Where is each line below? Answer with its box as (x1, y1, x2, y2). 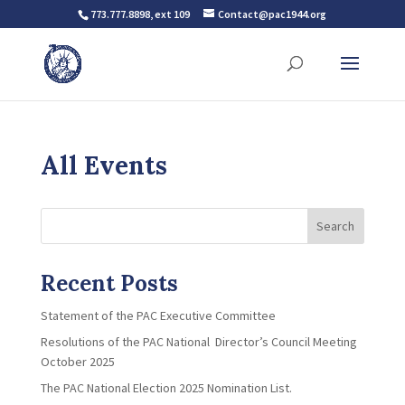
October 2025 (40, 353, 115, 370)
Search (316, 218, 355, 234)
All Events (40, 149, 167, 182)
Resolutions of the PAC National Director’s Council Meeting (40, 334, 357, 350)
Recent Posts (40, 269, 178, 297)
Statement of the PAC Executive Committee (40, 307, 276, 324)
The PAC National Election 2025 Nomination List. (40, 380, 292, 396)
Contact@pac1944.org (218, 7, 327, 21)
